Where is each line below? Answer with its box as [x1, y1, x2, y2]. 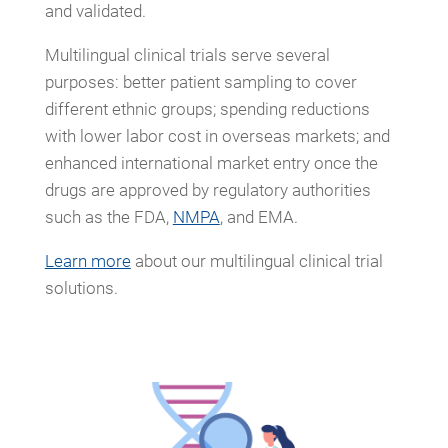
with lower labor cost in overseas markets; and [44, 125, 390, 146]
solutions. [44, 277, 118, 298]
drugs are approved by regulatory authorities [44, 179, 371, 200]
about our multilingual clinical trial [130, 250, 383, 271]
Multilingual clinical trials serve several [44, 44, 330, 65]
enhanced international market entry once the [44, 152, 378, 173]
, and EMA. [219, 206, 298, 227]
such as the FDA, [44, 206, 173, 227]
